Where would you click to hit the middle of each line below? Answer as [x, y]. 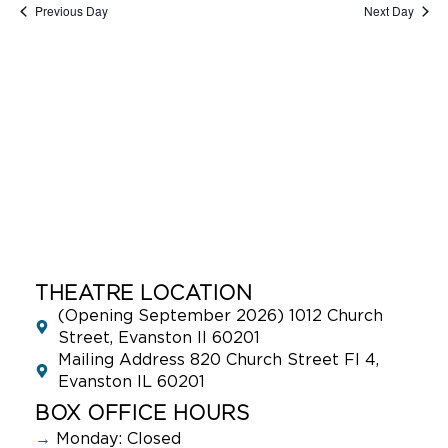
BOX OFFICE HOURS [142, 413]
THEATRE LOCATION [147, 293]
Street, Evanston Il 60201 [158, 337]
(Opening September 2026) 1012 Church [220, 315]
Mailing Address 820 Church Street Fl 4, [218, 359]
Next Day [388, 11]
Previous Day [71, 11]
